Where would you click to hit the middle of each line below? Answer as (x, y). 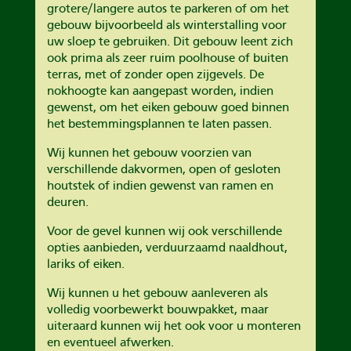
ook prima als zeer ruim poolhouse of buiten (167, 58)
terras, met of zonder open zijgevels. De (155, 74)
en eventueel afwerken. (110, 342)
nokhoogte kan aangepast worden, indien (160, 90)
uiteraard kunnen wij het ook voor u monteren (174, 326)
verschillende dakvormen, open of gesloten (163, 169)
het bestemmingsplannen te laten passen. (159, 123)
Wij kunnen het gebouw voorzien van (149, 152)
